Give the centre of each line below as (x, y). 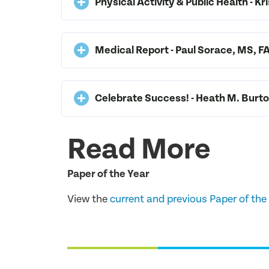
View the (89, 199)
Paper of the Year (108, 174)
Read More (139, 150)
